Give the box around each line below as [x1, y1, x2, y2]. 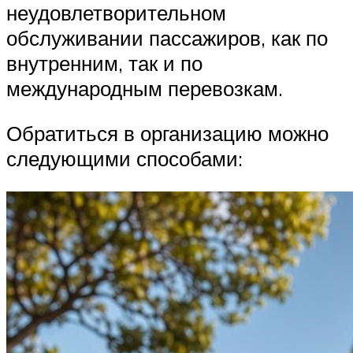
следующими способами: [6, 146, 243, 172]
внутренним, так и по [6, 50, 203, 76]
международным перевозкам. [6, 75, 283, 101]
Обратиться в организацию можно [6, 121, 329, 147]
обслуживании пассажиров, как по [6, 24, 328, 50]
